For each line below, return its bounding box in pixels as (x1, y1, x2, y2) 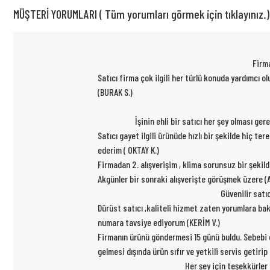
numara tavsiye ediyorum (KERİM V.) (98, 216, 220, 228)
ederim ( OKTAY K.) (98, 144, 159, 156)
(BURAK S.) (98, 86, 133, 98)
